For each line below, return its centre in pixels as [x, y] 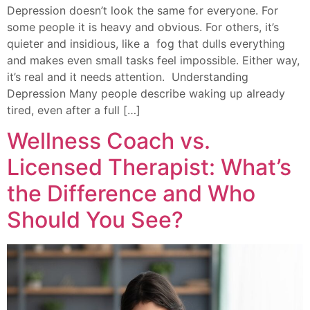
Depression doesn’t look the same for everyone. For [143, 10]
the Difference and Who [131, 194]
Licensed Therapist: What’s [149, 167]
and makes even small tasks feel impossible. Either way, [153, 60]
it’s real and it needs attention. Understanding [128, 76]
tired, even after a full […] [74, 110]
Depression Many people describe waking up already [146, 93]
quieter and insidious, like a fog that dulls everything [146, 43]
